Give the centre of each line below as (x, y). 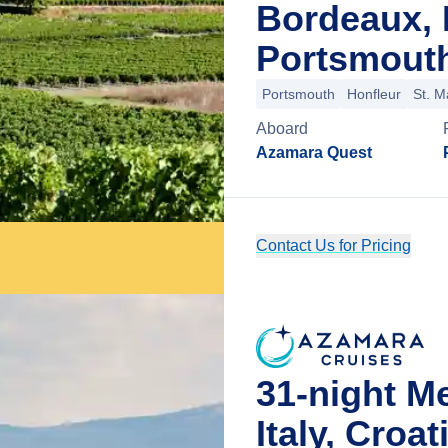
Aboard (282, 128)
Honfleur (374, 94)
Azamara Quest (314, 152)
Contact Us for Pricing (333, 245)
